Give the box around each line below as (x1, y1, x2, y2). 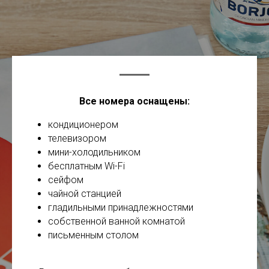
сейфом (48, 174, 83, 186)
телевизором (48, 133, 106, 145)
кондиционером (48, 119, 118, 131)
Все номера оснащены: (79, 95, 190, 107)
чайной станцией (48, 188, 121, 200)
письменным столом (48, 229, 139, 241)
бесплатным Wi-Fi (48, 160, 125, 172)
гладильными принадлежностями (48, 202, 193, 214)
